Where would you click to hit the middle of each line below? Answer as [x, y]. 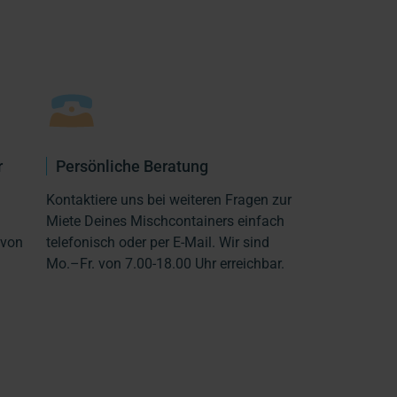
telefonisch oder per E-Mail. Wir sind [157, 242]
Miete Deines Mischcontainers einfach [165, 221]
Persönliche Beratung [132, 166]
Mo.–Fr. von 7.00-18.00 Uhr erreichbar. [165, 263]
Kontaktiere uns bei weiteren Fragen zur [168, 199]
